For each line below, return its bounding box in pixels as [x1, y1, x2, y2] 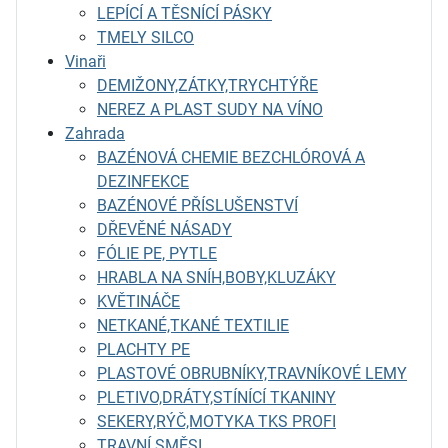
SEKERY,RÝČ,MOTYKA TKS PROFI [97, 411, 336, 431]
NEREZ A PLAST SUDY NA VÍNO [97, 99, 323, 119]
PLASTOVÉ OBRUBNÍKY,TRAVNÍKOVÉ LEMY [97, 363, 407, 383]
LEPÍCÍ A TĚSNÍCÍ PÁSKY [97, 3, 272, 23]
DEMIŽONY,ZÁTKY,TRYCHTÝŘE [97, 75, 318, 95]
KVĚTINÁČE [97, 291, 180, 311]
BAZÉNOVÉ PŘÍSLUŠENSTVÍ [97, 195, 298, 215]
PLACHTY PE [97, 339, 190, 359]
